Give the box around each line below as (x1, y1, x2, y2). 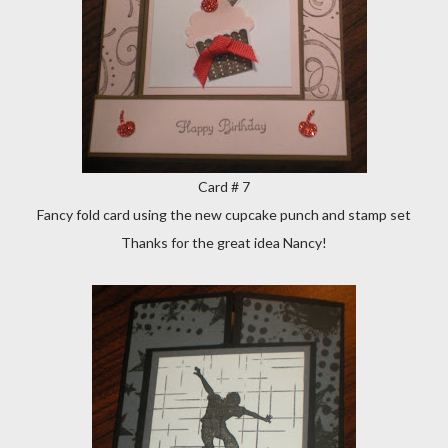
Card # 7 (198, 178, 250, 195)
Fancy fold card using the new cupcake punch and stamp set (37, 206, 411, 223)
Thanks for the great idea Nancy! (121, 234, 327, 251)
